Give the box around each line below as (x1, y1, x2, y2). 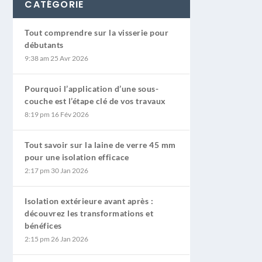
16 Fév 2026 (51, 109, 89, 119)
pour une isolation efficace (25, 151, 129, 162)
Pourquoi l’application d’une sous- (25, 83, 159, 94)
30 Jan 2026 (51, 166, 89, 175)
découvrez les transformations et (25, 208, 154, 218)
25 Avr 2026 (50, 53, 89, 63)
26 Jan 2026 (51, 234, 89, 243)
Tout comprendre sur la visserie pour (25, 27, 169, 37)
